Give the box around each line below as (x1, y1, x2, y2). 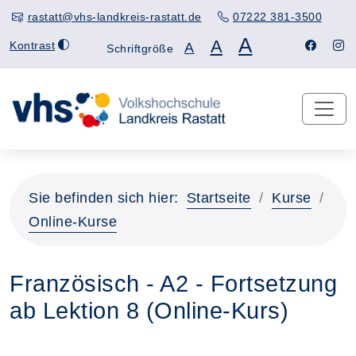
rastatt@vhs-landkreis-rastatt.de (27, 10, 202, 23)
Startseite (186, 190, 251, 206)
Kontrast (10, 38, 55, 52)
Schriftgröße (106, 42, 173, 55)
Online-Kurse (29, 214, 117, 230)
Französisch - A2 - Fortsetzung (10, 271, 337, 296)
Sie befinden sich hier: (29, 190, 179, 206)
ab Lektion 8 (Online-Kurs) (10, 298, 288, 323)
